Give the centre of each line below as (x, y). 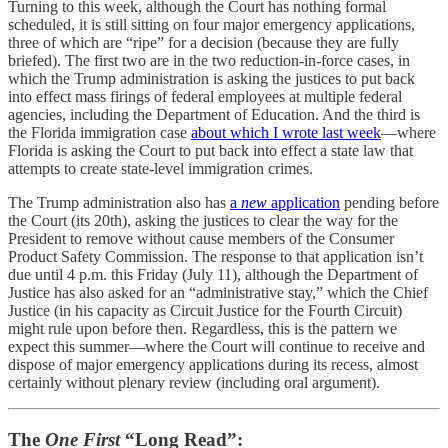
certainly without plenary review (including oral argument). (194, 382)
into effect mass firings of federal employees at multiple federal (205, 96)
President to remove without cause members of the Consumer (201, 238)
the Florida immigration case (99, 132)
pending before (389, 202)
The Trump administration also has (119, 202)
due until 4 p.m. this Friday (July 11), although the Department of (213, 274)
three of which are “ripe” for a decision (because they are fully (203, 42)
